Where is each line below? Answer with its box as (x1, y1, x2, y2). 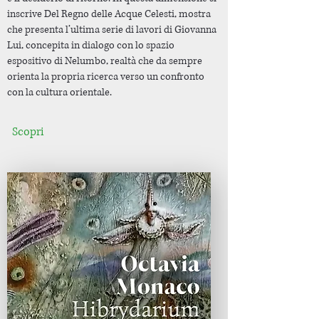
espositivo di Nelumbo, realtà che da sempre (7, 54, 202, 68)
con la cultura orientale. (7, 85, 112, 99)
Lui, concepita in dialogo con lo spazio (7, 38, 174, 52)
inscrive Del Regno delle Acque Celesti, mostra (7, 7, 211, 21)
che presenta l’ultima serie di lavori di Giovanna (7, 23, 216, 36)
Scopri (12, 124, 44, 140)
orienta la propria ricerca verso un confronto (7, 70, 204, 83)
